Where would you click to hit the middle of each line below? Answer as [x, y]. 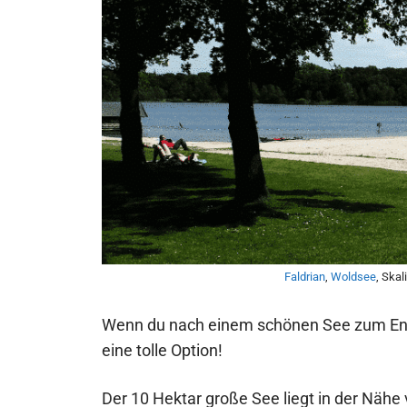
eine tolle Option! [162, 351]
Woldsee [353, 277]
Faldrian [304, 277]
